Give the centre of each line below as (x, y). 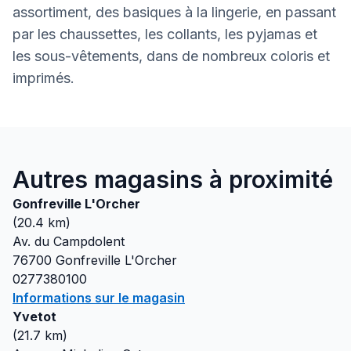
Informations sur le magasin (99, 298)
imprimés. (43, 78)
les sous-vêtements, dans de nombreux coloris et (171, 56)
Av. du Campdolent (69, 241)
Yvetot (34, 317)
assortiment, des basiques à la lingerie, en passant (174, 12)
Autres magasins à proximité (173, 179)
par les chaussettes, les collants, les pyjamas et (165, 34)
